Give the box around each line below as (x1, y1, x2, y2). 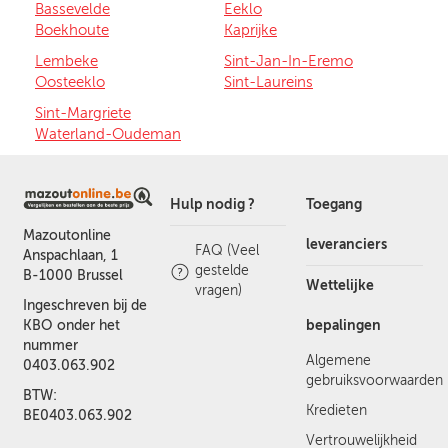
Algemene (306, 351, 372, 369)
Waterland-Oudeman (35, 124, 181, 143)
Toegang (306, 195, 363, 213)
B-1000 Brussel (23, 267, 124, 285)
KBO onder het (23, 317, 121, 335)
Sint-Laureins (224, 72, 313, 91)
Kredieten (306, 401, 368, 419)
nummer (23, 337, 79, 355)
